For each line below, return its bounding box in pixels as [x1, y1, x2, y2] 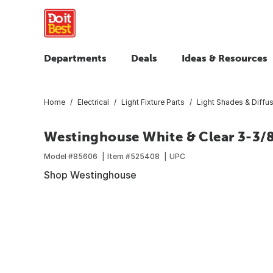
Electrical [77, 97, 109, 107]
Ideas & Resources [182, 52, 268, 63]
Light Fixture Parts [121, 97, 185, 107]
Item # [107, 151, 130, 161]
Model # [44, 151, 73, 161]
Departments [44, 52, 107, 63]
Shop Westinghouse [44, 168, 136, 181]
